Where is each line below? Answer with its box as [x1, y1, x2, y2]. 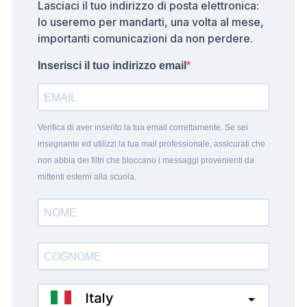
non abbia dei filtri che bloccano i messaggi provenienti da [37, 156, 254, 166]
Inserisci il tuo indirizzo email [37, 60, 186, 72]
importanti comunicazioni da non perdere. [37, 32, 253, 46]
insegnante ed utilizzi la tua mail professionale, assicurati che [37, 139, 265, 149]
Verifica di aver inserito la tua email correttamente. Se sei [37, 123, 248, 133]
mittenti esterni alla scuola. [37, 172, 136, 182]
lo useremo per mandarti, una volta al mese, [37, 15, 264, 29]
